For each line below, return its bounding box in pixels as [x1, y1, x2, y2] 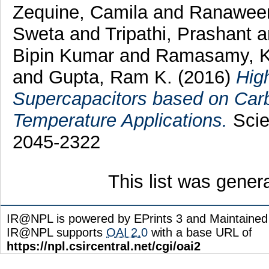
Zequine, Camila [12, 2, 153, 23]
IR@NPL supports [7, 226, 106, 240]
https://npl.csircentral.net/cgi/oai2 [7, 240, 201, 253]
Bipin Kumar [12, 45, 119, 67]
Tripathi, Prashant [104, 23, 257, 45]
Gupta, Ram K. [48, 67, 172, 88]
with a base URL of [148, 226, 252, 240]
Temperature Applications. [12, 110, 228, 131]
